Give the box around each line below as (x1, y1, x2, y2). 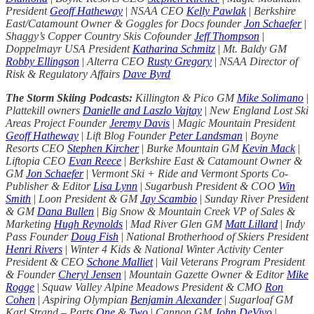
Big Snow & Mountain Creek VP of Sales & (102, 205, 295, 217)
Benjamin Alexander (130, 293, 221, 306)
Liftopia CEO (6, 154, 69, 167)
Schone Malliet (87, 255, 153, 268)
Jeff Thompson (194, 29, 259, 42)
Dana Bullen (37, 205, 94, 217)
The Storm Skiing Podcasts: (6, 91, 132, 104)
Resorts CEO (6, 142, 67, 154)
